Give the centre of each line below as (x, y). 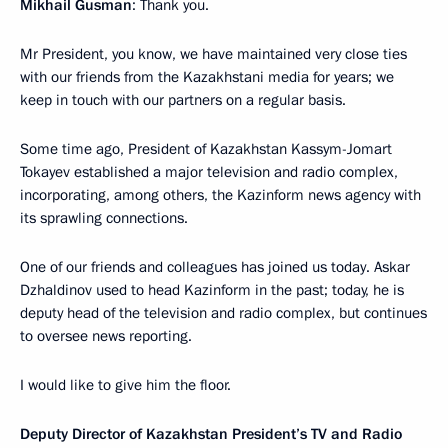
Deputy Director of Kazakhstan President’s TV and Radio (211, 434)
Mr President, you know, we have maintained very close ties (213, 54)
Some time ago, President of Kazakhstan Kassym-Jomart (206, 149)
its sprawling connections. (104, 218)
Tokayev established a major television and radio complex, (209, 172)
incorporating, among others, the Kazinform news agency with (220, 195)
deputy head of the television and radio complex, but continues (223, 313)
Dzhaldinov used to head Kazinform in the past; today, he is (212, 290)
